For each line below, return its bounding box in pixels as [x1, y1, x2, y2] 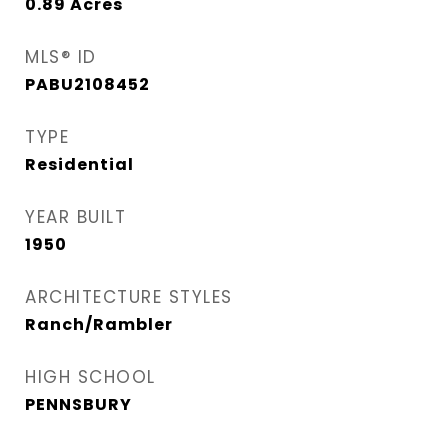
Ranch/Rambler [25, 313, 173, 337]
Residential [25, 153, 134, 177]
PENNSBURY [25, 393, 132, 417]
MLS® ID [25, 45, 97, 70]
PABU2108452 [25, 73, 150, 97]
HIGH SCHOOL [25, 365, 156, 390]
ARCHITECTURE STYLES [25, 285, 233, 310]
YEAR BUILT [25, 205, 126, 230]
